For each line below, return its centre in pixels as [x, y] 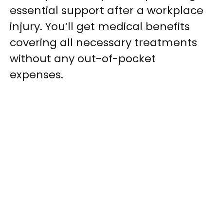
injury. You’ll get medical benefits [100, 27]
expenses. [36, 75]
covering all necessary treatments [103, 43]
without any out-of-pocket [83, 59]
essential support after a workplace [107, 10]
